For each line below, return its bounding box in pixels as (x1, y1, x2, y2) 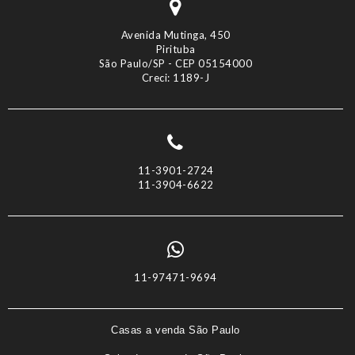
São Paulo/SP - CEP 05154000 (98, 56, 253, 70)
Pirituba (155, 42, 196, 55)
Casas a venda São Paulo (111, 323, 240, 336)
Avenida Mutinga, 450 (120, 28, 231, 41)
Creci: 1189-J (141, 71, 210, 84)
